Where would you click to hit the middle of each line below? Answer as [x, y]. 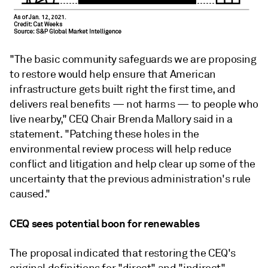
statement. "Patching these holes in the [104, 134]
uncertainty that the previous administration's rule [130, 179]
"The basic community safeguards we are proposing [133, 59]
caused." [30, 194]
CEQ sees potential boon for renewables [105, 223]
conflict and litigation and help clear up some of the [133, 164]
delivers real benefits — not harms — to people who [134, 104]
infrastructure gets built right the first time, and [123, 89]
